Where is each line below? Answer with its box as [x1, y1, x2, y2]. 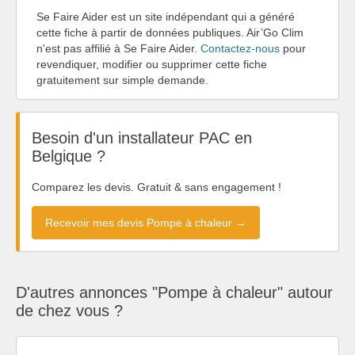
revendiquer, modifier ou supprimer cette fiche [36, 57, 267, 71]
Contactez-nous [200, 41, 280, 55]
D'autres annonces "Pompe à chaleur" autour [16, 283, 333, 301]
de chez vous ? [16, 301, 123, 319]
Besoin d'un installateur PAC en [32, 129, 252, 147]
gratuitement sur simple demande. [36, 73, 208, 86]
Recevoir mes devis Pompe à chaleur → [45, 216, 246, 229]
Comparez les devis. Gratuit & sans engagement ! [32, 180, 281, 193]
